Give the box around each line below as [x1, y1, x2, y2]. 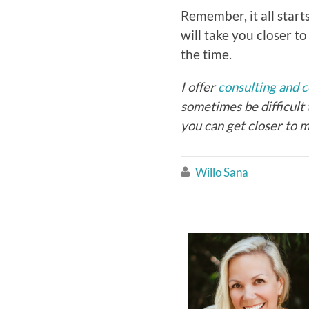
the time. [181, 46, 232, 62]
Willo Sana [195, 164, 248, 179]
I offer [181, 79, 218, 94]
